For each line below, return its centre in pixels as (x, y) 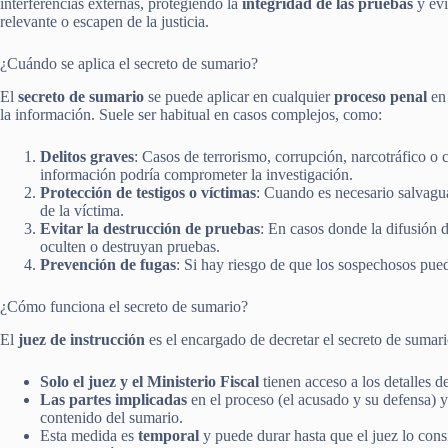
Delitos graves (87, 157)
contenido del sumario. (111, 418)
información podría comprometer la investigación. (196, 175)
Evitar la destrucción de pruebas (150, 229)
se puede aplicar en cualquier (239, 97)
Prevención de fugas (108, 265)
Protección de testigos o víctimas (148, 193)
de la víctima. (82, 211)
